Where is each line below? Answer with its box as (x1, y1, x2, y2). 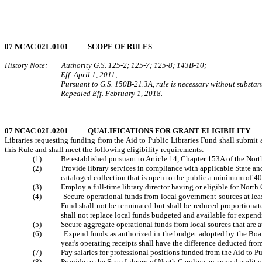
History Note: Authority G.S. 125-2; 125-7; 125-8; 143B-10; (5, 61, 206, 70)
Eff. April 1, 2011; (61, 70, 118, 79)
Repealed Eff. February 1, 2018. (61, 89, 163, 98)
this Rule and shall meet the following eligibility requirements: (5, 145, 204, 154)
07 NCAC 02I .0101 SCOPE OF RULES (5, 42, 152, 51)
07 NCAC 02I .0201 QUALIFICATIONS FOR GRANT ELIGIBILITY (5, 126, 250, 135)
